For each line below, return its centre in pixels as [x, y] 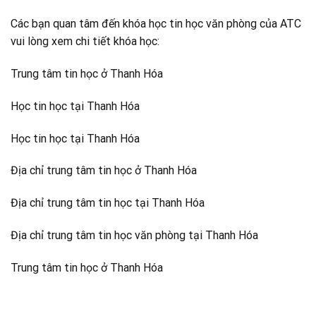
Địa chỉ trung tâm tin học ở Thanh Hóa [104, 171]
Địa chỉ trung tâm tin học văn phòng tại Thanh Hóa [134, 235]
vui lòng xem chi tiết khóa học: [85, 42]
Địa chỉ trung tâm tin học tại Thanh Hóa [108, 203]
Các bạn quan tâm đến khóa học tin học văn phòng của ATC [156, 24]
